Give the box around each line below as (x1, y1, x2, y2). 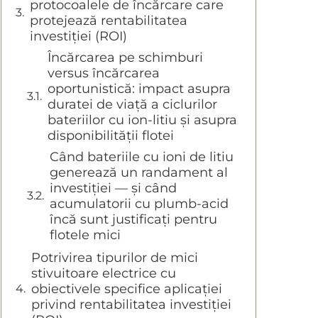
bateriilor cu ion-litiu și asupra (48, 112, 237, 128)
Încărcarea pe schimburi (48, 50, 203, 66)
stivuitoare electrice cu (31, 265, 176, 282)
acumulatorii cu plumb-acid (50, 196, 229, 212)
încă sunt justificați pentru (50, 212, 217, 228)
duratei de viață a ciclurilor (48, 97, 217, 113)
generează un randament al (50, 165, 228, 181)
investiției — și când (50, 180, 177, 197)
